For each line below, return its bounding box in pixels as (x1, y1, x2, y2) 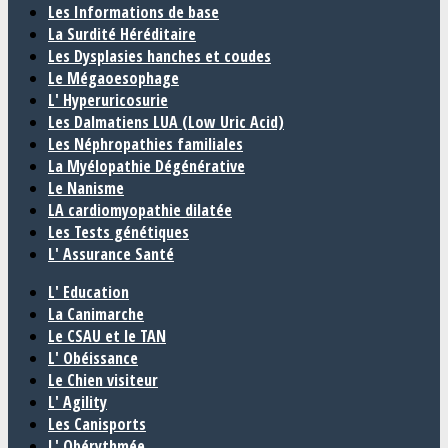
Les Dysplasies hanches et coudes (48, 45, 271, 67)
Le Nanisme (48, 177, 124, 199)
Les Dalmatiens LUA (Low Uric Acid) (48, 111, 284, 133)
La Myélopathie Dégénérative (48, 155, 245, 177)
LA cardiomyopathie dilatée (48, 199, 232, 221)
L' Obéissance (48, 347, 138, 369)
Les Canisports (48, 413, 146, 435)
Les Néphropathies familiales (48, 133, 243, 155)
